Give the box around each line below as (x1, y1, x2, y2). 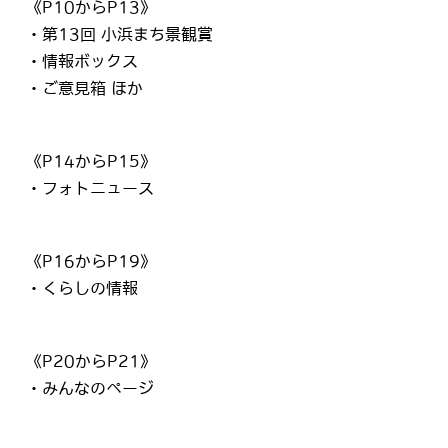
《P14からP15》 (26, 152, 157, 169)
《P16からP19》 (26, 252, 157, 269)
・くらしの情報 (26, 279, 139, 296)
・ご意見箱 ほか (26, 79, 144, 96)
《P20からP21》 (26, 353, 157, 370)
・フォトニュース (26, 179, 155, 196)
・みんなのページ (26, 380, 155, 397)
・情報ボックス (26, 52, 139, 69)
